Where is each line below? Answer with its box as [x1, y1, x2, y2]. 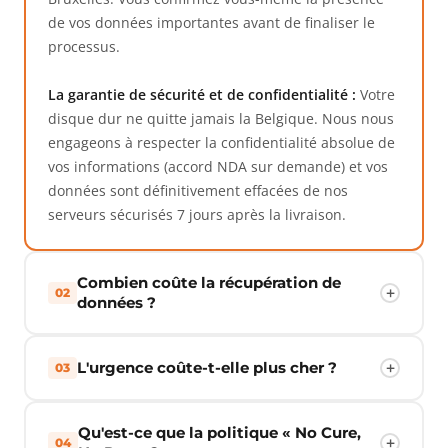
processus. [48, 37, 120, 56]
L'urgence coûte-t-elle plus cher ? [77, 358, 337, 377]
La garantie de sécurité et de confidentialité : [48, 85, 356, 104]
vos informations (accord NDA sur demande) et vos [48, 157, 388, 176]
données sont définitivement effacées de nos [48, 181, 348, 200]
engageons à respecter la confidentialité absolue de [48, 133, 395, 152]
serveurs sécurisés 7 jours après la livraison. [48, 205, 346, 224]
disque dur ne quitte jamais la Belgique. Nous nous [48, 109, 394, 128]
